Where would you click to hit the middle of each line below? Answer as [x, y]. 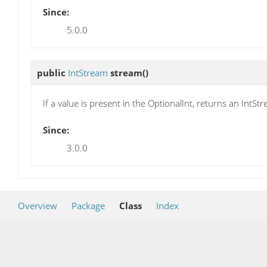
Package [88, 206]
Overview [38, 206]
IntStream [88, 72]
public [52, 72]
